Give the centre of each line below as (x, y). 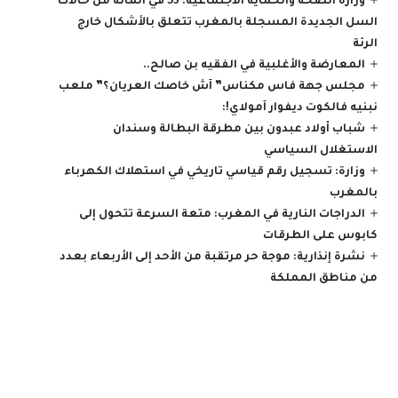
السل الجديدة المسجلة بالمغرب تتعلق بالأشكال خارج (228, 23)
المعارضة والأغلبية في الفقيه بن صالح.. (254, 66)
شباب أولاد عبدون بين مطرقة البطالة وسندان (239, 130)
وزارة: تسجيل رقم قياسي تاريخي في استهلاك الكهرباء (214, 172)
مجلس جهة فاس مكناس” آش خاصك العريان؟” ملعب (211, 87)
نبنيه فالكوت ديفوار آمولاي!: (300, 108)
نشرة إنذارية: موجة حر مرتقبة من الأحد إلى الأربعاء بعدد (212, 258)
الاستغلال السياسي (321, 151)
